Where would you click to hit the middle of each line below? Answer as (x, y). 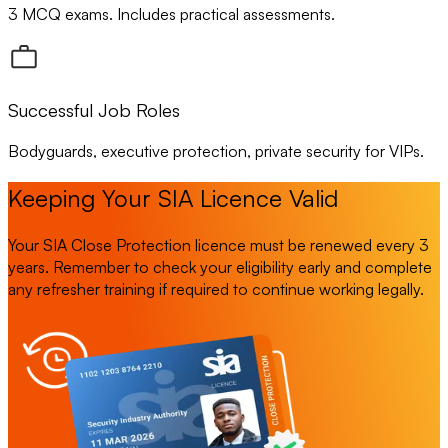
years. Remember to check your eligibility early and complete (220, 267)
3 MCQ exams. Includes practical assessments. (171, 14)
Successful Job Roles (94, 109)
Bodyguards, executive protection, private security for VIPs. (216, 151)
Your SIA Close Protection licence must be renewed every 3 (218, 245)
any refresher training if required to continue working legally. (216, 289)
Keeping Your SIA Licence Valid (173, 198)
